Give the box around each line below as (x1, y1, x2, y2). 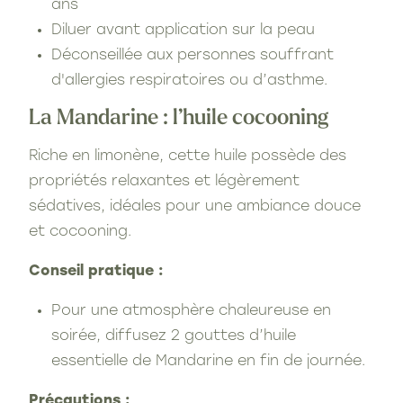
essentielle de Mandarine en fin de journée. (51, 354, 365, 369)
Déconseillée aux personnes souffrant (51, 48, 334, 63)
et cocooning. (29, 224, 131, 239)
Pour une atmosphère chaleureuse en (51, 303, 331, 318)
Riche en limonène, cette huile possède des (29, 148, 346, 164)
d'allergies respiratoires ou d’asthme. (51, 73, 327, 88)
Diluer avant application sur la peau (51, 22, 315, 38)
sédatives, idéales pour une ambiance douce (29, 199, 361, 214)
